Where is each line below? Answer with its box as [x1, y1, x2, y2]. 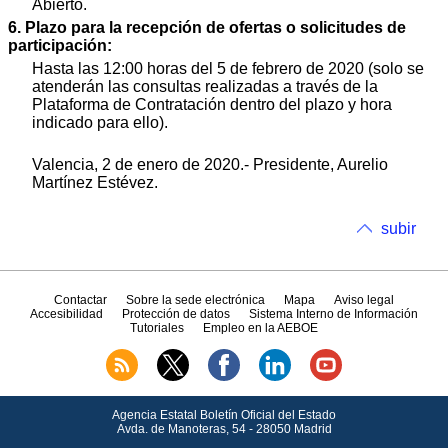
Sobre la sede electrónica [125, 292, 265, 307]
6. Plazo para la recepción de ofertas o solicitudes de [8, 19, 406, 37]
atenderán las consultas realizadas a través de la [32, 77, 378, 95]
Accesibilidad [29, 306, 103, 321]
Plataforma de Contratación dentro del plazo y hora [32, 95, 392, 113]
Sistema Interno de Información [249, 306, 419, 321]
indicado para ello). [32, 113, 168, 131]
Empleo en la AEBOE [203, 320, 319, 335]
